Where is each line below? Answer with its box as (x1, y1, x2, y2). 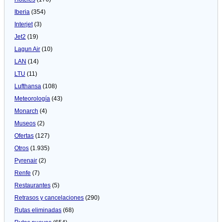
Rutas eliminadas (14, 206, 61, 214)
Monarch (14, 107, 38, 114)
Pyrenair (14, 157, 37, 164)
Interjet (14, 20, 33, 28)
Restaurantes (14, 181, 51, 189)
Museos (14, 119, 36, 127)
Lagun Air (14, 45, 40, 53)
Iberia (14, 8, 30, 15)
